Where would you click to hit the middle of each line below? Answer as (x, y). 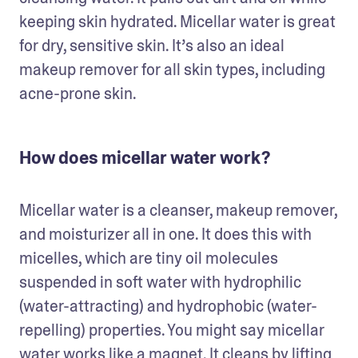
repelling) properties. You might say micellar (172, 330)
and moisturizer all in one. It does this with (165, 234)
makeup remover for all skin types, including (172, 70)
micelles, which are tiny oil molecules (149, 258)
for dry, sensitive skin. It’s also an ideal (152, 46)
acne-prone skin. (78, 93)
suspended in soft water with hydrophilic (160, 282)
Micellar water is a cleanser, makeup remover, (178, 210)
